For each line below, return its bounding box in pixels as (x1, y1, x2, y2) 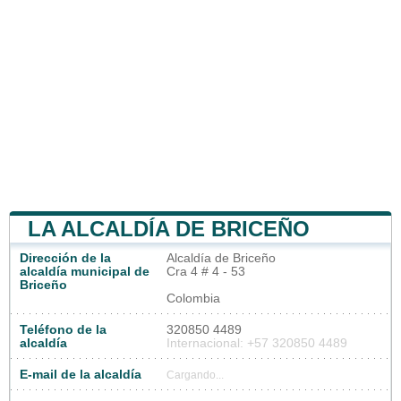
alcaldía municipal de (20, 265, 149, 279)
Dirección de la (20, 252, 111, 266)
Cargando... (166, 370, 224, 381)
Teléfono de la (20, 323, 107, 337)
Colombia (166, 292, 220, 306)
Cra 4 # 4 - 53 (166, 265, 245, 279)
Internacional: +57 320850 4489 (166, 337, 347, 351)
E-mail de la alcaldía (20, 368, 141, 382)
